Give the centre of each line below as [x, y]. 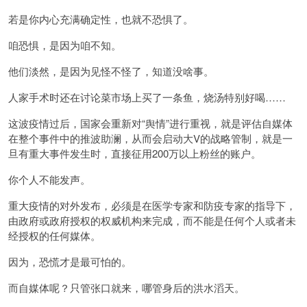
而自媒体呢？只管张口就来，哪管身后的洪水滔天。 [126, 287]
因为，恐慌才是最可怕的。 [70, 261]
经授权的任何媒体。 [54, 235]
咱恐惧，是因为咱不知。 [65, 45]
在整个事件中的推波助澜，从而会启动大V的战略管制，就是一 [150, 138]
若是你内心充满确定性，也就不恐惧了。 [101, 19]
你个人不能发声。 [49, 179]
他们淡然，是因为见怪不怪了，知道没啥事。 [111, 71]
